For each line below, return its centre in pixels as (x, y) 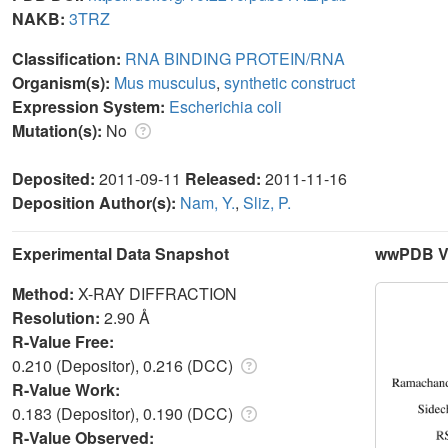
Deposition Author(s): (96, 202)
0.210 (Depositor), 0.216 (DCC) (124, 365)
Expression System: (90, 106)
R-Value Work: (68, 389)
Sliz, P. (267, 202)
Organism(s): (63, 82)
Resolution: (58, 317)
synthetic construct (289, 82)
